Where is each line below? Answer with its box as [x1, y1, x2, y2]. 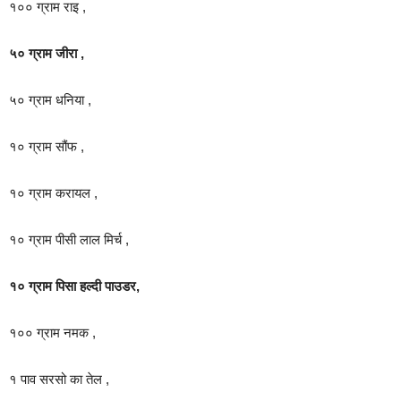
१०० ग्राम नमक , [9, 325, 96, 340]
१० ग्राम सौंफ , [9, 139, 84, 154]
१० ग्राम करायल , [9, 185, 98, 200]
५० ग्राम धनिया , [9, 92, 91, 107]
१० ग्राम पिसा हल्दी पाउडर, [9, 278, 140, 294]
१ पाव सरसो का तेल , [9, 371, 109, 387]
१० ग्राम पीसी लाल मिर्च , [9, 232, 129, 247]
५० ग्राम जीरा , [9, 46, 84, 61]
